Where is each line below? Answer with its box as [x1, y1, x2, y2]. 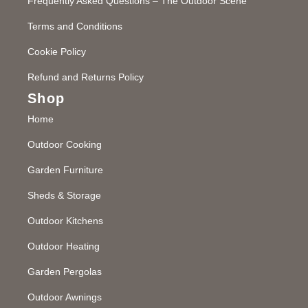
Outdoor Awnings [27, 291, 102, 302]
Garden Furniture [27, 164, 103, 175]
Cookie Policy [27, 45, 86, 57]
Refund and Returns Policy [27, 71, 144, 82]
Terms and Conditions [27, 20, 122, 32]
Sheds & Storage [27, 189, 101, 201]
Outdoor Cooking [27, 138, 102, 150]
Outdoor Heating [27, 240, 100, 252]
